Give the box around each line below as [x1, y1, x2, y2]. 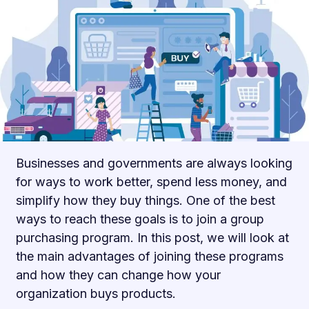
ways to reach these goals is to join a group [16, 212, 264, 227]
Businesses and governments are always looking [16, 156, 292, 171]
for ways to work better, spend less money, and [16, 175, 287, 190]
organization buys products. [16, 286, 176, 301]
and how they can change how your [16, 268, 221, 283]
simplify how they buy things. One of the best [16, 193, 275, 208]
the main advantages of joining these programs [16, 249, 283, 264]
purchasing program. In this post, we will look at [16, 230, 289, 246]
